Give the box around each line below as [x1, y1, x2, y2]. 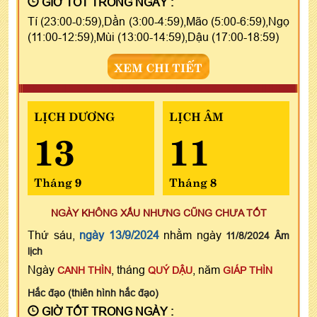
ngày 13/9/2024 [79, 228, 159, 241]
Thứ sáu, [28, 228, 80, 241]
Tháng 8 [168, 172, 217, 190]
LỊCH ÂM [168, 106, 224, 124]
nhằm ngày [158, 228, 226, 241]
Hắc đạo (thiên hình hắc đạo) [28, 287, 158, 299]
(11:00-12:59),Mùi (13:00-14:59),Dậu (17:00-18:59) [28, 30, 279, 43]
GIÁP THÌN [223, 264, 272, 276]
